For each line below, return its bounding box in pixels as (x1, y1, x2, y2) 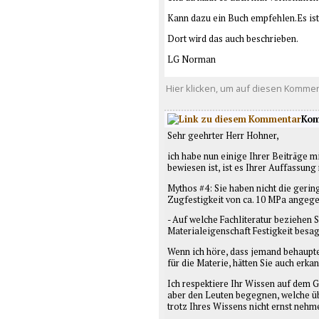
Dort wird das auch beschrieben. (167, 32, 298, 45)
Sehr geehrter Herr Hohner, (167, 129, 279, 142)
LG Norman (167, 53, 216, 66)
